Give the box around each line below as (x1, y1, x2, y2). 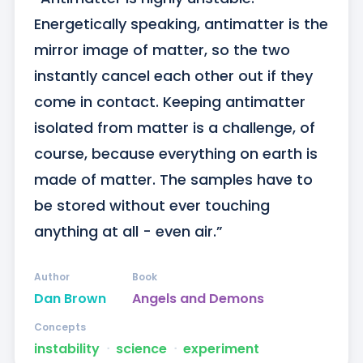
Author (33, 270, 70, 284)
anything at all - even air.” (33, 221, 223, 242)
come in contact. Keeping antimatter (33, 92, 305, 113)
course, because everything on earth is (33, 143, 318, 164)
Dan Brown (33, 289, 106, 309)
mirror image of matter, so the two (33, 40, 290, 61)
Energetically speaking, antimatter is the (33, 14, 328, 35)
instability (33, 340, 100, 359)
